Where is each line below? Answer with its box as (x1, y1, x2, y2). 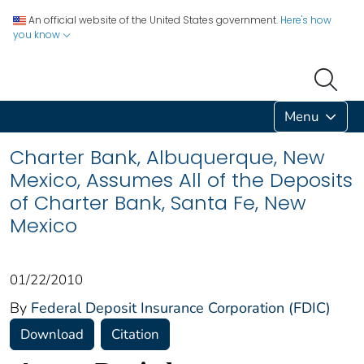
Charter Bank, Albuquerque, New (10, 143, 325, 171)
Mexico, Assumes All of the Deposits (10, 166, 353, 193)
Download (20, 324, 84, 344)
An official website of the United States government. (28, 13, 278, 27)
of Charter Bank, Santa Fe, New (10, 188, 306, 216)
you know (13, 28, 63, 41)
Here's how (280, 13, 331, 27)
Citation (111, 324, 159, 344)
